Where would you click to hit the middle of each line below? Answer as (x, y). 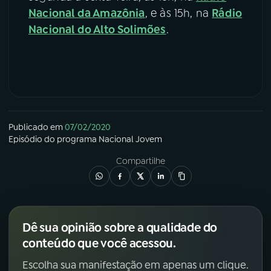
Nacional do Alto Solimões (97, 30)
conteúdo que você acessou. (99, 243)
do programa (70, 139)
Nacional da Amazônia (87, 14)
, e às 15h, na (178, 14)
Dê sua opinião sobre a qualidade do (120, 227)
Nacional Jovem (130, 139)
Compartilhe (140, 161)
